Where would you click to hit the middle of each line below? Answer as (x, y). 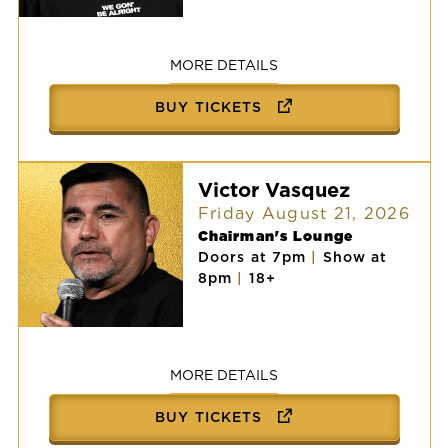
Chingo (42, 23)
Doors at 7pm (254, 256)
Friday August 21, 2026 (304, 213)
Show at (355, 256)
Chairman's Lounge (275, 235)
